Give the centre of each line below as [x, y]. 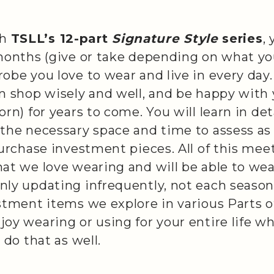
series [240, 38]
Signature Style [165, 38]
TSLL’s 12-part [61, 38]
